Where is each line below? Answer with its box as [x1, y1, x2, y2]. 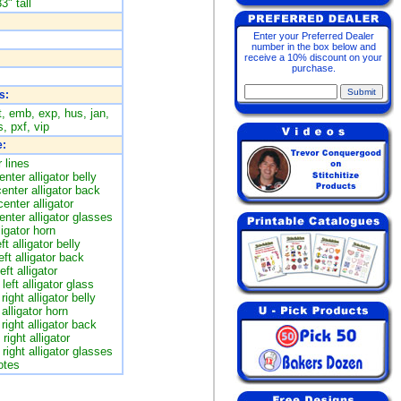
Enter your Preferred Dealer [252, 30, 374, 41]
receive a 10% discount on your [244, 52, 382, 63]
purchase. [291, 63, 336, 73]
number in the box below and [251, 41, 376, 52]
